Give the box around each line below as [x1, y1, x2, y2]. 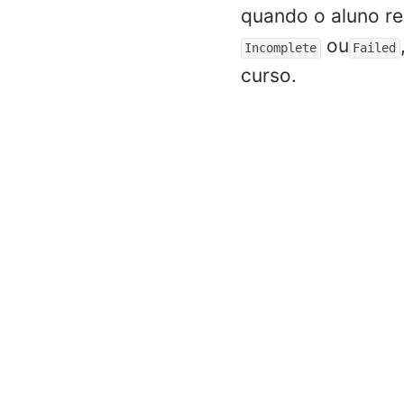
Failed [353, 41, 397, 55]
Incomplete [244, 41, 317, 55]
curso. [240, 64, 297, 87]
